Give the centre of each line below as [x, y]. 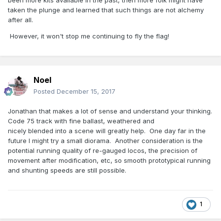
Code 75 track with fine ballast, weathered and [81, 121]
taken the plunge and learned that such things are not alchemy [106, 10]
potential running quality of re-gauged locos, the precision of [103, 151]
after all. [20, 20]
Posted [45, 92]
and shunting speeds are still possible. [67, 170]
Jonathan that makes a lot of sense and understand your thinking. [110, 111]
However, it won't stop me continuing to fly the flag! [89, 36]
